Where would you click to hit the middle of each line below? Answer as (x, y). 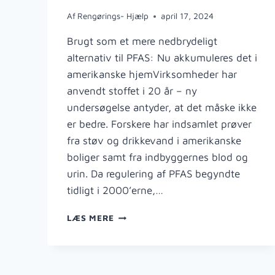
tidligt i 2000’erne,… (115, 191)
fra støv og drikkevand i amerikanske (154, 141)
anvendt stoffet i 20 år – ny (132, 91)
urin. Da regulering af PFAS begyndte (153, 174)
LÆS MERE (90, 218)
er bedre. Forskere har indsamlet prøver (159, 124)
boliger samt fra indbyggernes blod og (157, 157)
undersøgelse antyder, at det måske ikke (161, 108)
